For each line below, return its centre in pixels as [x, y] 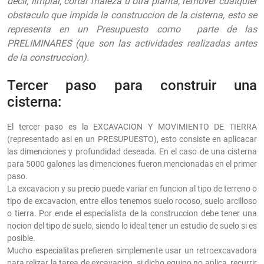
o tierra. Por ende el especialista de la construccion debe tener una [132, 214]
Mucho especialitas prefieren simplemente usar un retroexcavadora [132, 251]
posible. [22, 238]
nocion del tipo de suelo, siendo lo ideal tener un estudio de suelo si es [132, 226]
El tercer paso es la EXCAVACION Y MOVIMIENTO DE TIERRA [132, 127]
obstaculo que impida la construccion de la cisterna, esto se [132, 15]
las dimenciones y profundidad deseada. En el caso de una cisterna [132, 152]
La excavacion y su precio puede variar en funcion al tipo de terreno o [132, 189]
